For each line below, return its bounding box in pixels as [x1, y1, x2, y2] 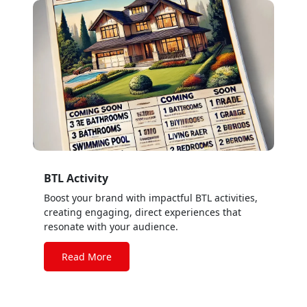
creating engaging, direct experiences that [44, 206, 241, 219]
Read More [62, 250, 112, 263]
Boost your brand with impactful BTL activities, [44, 191, 258, 204]
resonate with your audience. [44, 220, 178, 233]
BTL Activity [44, 171, 108, 186]
